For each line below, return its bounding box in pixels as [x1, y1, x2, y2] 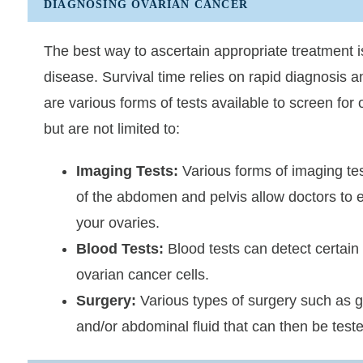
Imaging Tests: [75, 163, 178, 179]
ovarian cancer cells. [75, 267, 209, 283]
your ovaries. [75, 215, 160, 231]
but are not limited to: [43, 121, 180, 137]
